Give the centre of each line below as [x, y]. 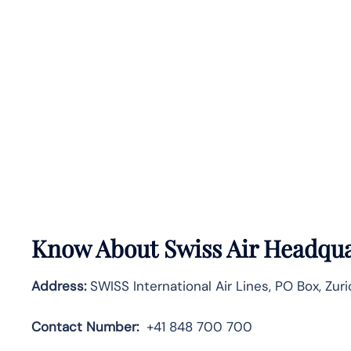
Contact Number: [85, 326]
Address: [61, 286]
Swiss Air [213, 248]
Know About [95, 248]
